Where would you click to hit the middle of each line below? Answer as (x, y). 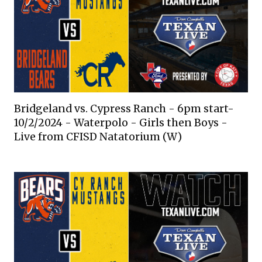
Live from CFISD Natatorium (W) (98, 137)
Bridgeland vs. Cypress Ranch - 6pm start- (124, 109)
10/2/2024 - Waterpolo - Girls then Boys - (121, 123)
